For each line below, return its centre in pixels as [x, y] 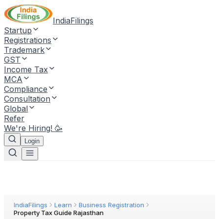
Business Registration [111, 205]
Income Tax [26, 69]
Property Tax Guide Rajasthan [59, 213]
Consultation [27, 99]
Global [16, 109]
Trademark [24, 50]
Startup [18, 30]
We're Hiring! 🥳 [33, 128]
